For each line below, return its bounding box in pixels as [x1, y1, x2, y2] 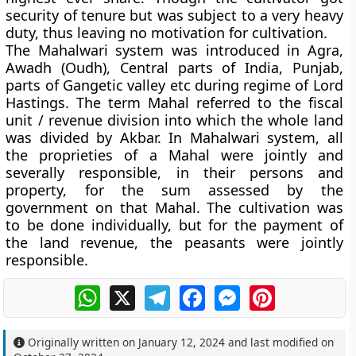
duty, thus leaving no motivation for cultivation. [6, 23, 328, 42]
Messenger [239, 283, 308, 300]
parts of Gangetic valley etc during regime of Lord [6, 75, 343, 95]
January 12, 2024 [138, 335, 226, 350]
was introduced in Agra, [164, 41, 343, 60]
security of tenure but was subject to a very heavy [6, 6, 343, 25]
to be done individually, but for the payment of [6, 215, 343, 234]
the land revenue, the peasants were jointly [6, 233, 343, 252]
